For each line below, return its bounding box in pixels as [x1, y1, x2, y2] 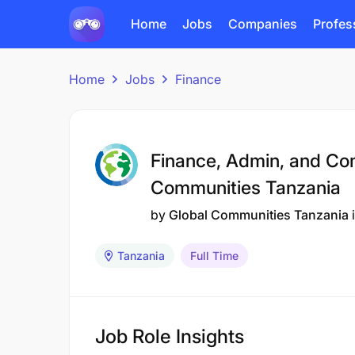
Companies [228, 16, 297, 32]
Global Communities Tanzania [169, 207, 349, 223]
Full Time [190, 249, 239, 262]
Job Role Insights [95, 325, 244, 348]
